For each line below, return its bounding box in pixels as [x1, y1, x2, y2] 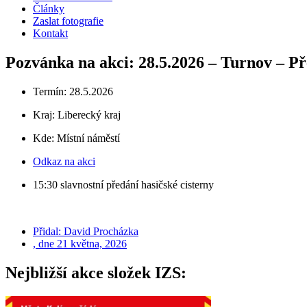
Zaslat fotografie [33, 15, 103, 27]
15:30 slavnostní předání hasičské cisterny [33, 178, 214, 191]
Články [33, 3, 64, 14]
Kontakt [33, 27, 68, 39]
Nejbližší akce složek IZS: [5, 263, 186, 282]
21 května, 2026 [54, 237, 127, 249]
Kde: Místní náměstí [33, 132, 120, 144]
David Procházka [61, 225, 138, 237]
